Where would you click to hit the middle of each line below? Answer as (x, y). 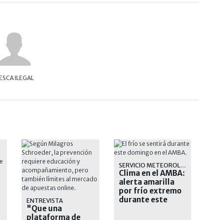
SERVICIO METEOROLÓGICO (183, 165)
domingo (135, 208)
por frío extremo (150, 191)
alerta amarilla (146, 182)
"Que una (44, 208)
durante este (143, 199)
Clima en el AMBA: (151, 173)
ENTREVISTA (45, 200)
